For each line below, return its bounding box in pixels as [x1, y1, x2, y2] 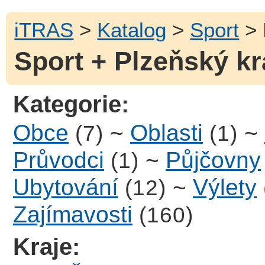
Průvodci [13, 147, 104, 173]
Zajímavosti [13, 201, 132, 227]
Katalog [97, 18, 167, 41]
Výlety [193, 174, 257, 200]
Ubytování [13, 174, 118, 200]
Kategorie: [13, 91, 130, 117]
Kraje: [13, 234, 80, 260]
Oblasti [130, 119, 203, 146]
